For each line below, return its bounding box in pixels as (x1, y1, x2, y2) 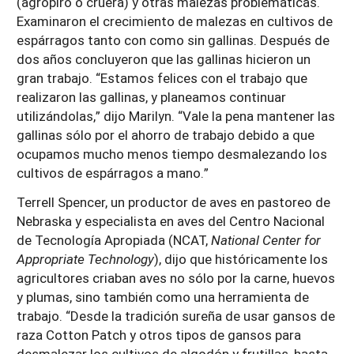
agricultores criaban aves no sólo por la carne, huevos (17, 268, 335, 287)
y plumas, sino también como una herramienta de (17, 287, 309, 306)
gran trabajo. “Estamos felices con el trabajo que (17, 69, 307, 87)
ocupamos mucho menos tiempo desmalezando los (17, 145, 327, 163)
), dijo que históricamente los (154, 249, 328, 268)
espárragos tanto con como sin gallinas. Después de (17, 31, 330, 49)
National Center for (211, 230, 321, 249)
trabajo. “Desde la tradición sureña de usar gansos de (17, 306, 335, 325)
